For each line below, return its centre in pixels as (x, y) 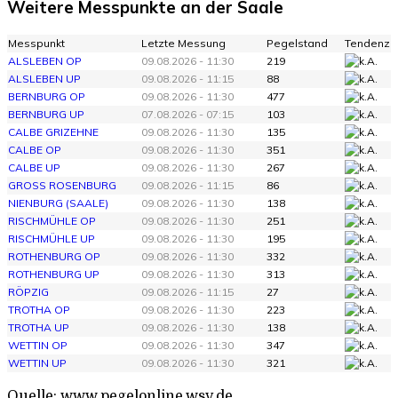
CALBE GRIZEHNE (53, 131)
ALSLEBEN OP (45, 60)
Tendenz (367, 43)
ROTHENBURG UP (54, 274)
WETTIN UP (37, 362)
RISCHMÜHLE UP (52, 238)
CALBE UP (34, 167)
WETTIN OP (38, 345)
